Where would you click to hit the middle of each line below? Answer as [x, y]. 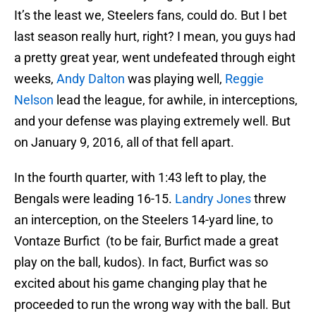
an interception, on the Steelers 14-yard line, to [144, 220]
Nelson [34, 100]
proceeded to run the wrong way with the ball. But [152, 305]
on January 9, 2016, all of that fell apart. [124, 142]
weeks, [35, 79]
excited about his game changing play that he [141, 284]
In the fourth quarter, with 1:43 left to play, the [140, 178]
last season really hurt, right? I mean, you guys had [155, 37]
